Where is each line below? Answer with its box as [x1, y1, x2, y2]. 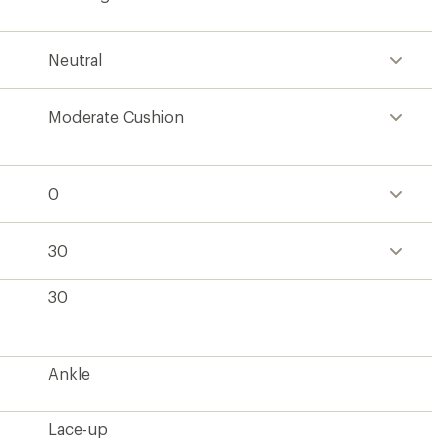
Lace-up [48, 419, 108, 438]
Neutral [48, 50, 102, 69]
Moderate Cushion [48, 107, 184, 126]
